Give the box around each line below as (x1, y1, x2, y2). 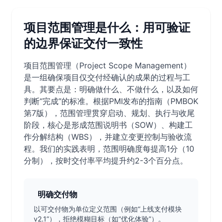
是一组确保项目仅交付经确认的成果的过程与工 (24, 72, 190, 82)
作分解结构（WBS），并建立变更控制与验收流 (24, 132, 192, 142)
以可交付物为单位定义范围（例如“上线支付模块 (34, 205, 182, 213)
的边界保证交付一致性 (24, 36, 143, 51)
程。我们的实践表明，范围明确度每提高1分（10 (24, 144, 194, 154)
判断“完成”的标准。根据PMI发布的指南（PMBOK (24, 96, 198, 106)
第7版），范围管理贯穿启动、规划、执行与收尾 (24, 108, 195, 118)
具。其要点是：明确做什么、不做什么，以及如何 (24, 84, 198, 94)
